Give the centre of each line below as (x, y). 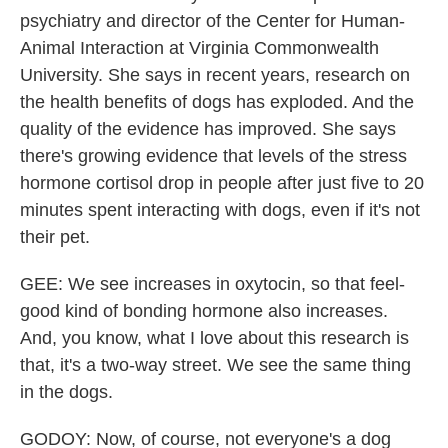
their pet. (55, 237)
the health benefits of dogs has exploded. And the (217, 102)
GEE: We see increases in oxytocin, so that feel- (212, 284)
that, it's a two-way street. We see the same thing (215, 365)
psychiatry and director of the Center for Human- (212, 21)
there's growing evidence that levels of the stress (213, 156)
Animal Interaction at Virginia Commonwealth (199, 48)
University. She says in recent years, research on (215, 75)
